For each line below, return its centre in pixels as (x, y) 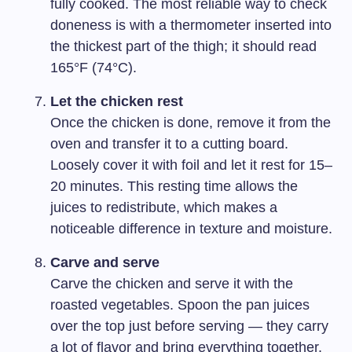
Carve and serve (105, 263)
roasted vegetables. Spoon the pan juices (180, 305)
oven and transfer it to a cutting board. (169, 144)
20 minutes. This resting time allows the (174, 187)
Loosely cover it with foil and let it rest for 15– (191, 165)
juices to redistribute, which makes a (164, 208)
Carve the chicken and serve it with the (172, 284)
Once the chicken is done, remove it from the (191, 123)
